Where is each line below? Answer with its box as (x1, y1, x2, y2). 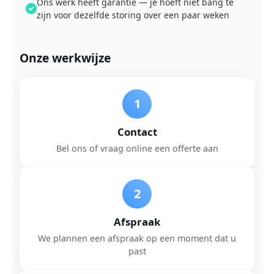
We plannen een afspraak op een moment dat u (38, 232, 236, 244)
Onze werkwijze (20, 50, 111, 66)
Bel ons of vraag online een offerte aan (56, 143, 218, 154)
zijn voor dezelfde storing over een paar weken (37, 9, 229, 21)
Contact (117, 125, 157, 139)
